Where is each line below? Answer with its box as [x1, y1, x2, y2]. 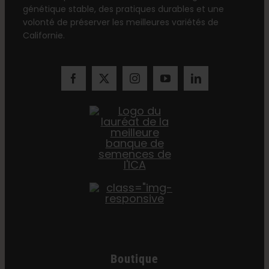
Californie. [22, 29, 65, 42]
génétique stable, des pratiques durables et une [22, 3, 224, 16]
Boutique [110, 252, 159, 267]
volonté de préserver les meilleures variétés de [22, 16, 219, 29]
